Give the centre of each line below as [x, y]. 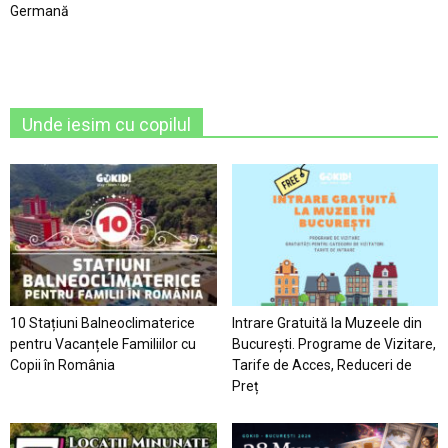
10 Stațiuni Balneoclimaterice [102, 323]
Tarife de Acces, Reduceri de [321, 365]
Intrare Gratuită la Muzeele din [326, 323]
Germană [39, 11]
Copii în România [62, 365]
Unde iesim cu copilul [106, 125]
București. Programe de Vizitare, [333, 344]
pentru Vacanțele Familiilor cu [103, 344]
